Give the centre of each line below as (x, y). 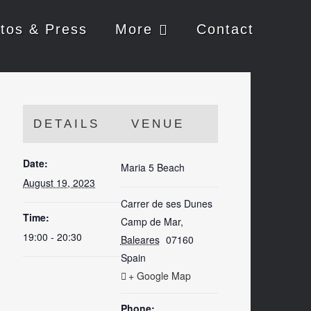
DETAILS (67, 124)
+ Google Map (159, 275)
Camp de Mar (150, 221)
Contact (225, 29)
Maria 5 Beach (152, 167)
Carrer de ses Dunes (166, 203)
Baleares (140, 239)
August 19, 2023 (59, 182)
